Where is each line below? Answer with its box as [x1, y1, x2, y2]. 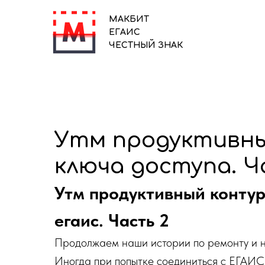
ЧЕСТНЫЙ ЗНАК [109, 41, 183, 50]
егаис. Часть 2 [54, 209, 169, 231]
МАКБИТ [109, 15, 149, 24]
